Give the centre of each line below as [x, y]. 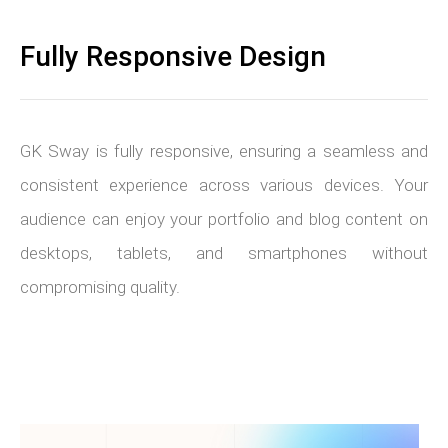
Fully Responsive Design [173, 56]
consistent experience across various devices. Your [224, 185]
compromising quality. [100, 287]
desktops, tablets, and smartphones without [224, 253]
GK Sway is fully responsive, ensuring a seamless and [224, 151]
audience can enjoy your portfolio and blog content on [224, 219]
